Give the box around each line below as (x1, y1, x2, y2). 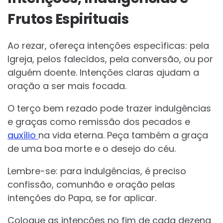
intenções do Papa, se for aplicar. (7, 192, 156, 205)
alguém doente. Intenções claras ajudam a (7, 66, 199, 79)
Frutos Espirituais (7, 9, 128, 29)
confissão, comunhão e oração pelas (7, 178, 175, 191)
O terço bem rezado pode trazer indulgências (7, 102, 211, 115)
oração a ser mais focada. (7, 80, 126, 93)
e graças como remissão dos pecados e (7, 115, 190, 128)
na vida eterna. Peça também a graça (38, 129, 208, 142)
